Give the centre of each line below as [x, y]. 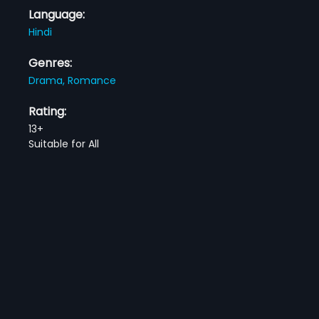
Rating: [48, 111]
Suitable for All [64, 143]
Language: [57, 14]
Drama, [48, 80]
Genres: [51, 63]
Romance [92, 80]
